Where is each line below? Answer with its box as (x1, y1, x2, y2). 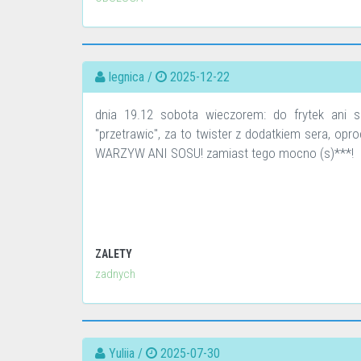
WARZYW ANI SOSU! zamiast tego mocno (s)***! (95, 145, 354, 161)
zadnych (95, 267, 135, 281)
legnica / (106, 69, 156, 85)
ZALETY (95, 247, 132, 260)
